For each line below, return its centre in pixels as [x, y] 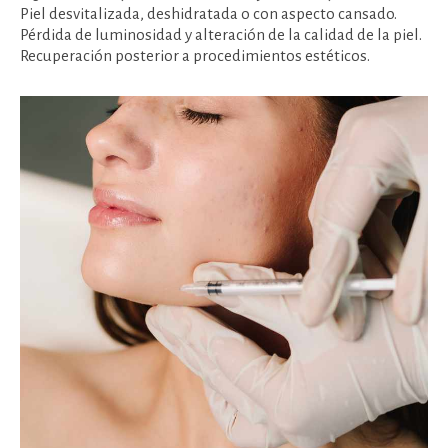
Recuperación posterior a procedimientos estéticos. [195, 56]
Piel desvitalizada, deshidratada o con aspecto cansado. [208, 14]
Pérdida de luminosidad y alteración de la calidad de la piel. [221, 35]
